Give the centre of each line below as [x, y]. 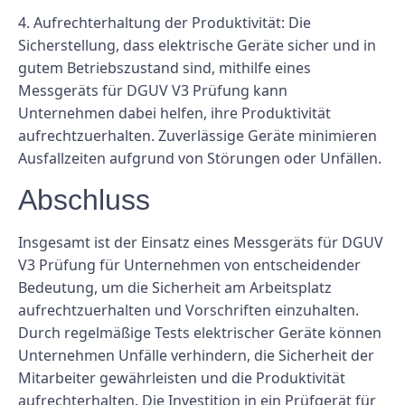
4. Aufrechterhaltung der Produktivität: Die [165, 23]
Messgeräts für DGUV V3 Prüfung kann [153, 90]
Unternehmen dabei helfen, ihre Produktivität [174, 113]
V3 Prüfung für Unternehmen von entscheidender [189, 265]
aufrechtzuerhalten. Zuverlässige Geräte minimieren [198, 136]
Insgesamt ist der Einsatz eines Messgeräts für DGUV [201, 243]
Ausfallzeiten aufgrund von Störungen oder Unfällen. [200, 158]
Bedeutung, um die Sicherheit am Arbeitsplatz [175, 288]
